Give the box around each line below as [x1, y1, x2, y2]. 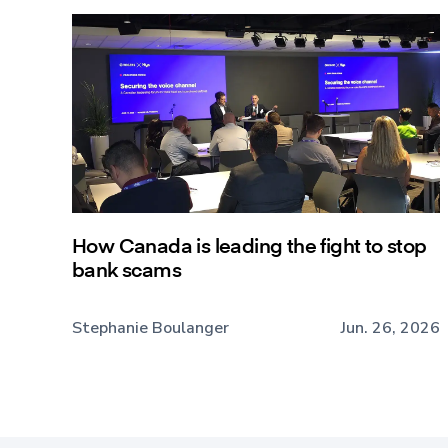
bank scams [72, 254, 182, 282]
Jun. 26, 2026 [341, 317, 440, 340]
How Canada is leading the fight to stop [72, 230, 427, 258]
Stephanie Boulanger [72, 317, 229, 340]
